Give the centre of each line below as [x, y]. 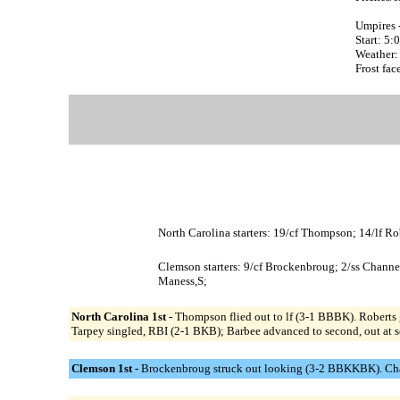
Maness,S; [183, 280]
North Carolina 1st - [123, 316]
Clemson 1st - [106, 368]
